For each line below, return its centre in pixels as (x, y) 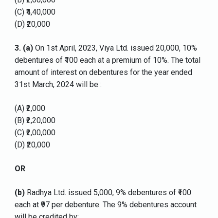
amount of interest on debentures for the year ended (103, 73)
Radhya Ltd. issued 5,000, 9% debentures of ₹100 (108, 193)
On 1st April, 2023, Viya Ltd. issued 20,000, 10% (115, 48)
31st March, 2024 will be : (58, 85)
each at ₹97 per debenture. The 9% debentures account (106, 205)
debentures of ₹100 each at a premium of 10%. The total (108, 60)
